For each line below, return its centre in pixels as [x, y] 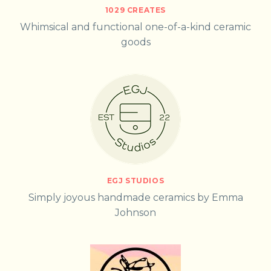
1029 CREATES [135, 10]
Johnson [135, 213]
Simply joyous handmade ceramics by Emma [135, 198]
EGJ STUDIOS [135, 181]
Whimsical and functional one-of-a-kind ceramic [135, 27]
